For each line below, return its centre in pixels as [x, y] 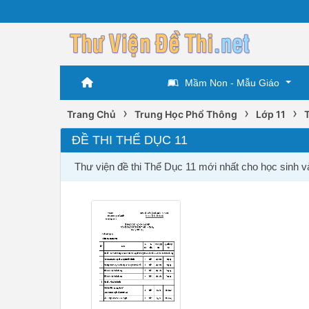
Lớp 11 [271, 114]
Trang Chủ [91, 114]
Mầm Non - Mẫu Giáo [232, 83]
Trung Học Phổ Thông [186, 114]
